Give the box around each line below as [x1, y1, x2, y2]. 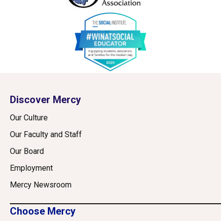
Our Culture [10, 113, 48, 123]
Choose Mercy [10, 205, 75, 218]
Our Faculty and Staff [10, 130, 82, 140]
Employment [10, 163, 53, 173]
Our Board [10, 147, 44, 156]
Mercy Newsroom [10, 180, 72, 190]
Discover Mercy [10, 94, 81, 106]
